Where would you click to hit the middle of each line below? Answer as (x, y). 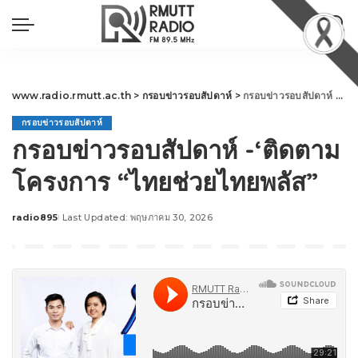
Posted (30, 223)
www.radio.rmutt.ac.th (72, 95)
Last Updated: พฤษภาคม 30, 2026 (137, 217)
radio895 (35, 217)
